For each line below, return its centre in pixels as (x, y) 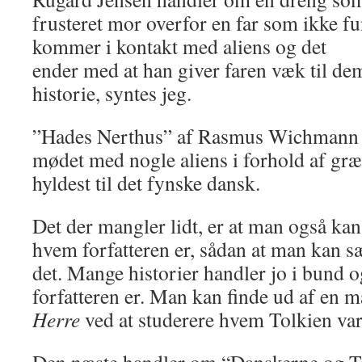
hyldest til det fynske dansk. (146, 183)
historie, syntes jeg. (112, 93)
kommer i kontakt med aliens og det (179, 46)
